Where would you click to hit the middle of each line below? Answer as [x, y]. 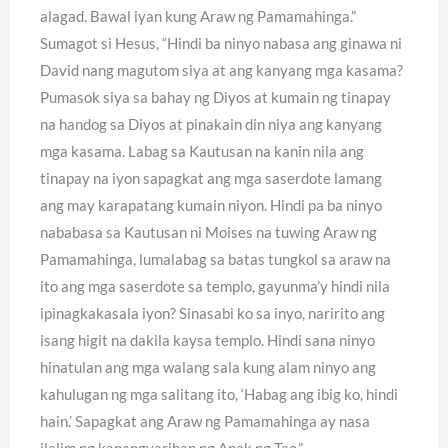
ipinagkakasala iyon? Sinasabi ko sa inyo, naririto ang [212, 312]
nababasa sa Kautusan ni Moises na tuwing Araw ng [208, 231]
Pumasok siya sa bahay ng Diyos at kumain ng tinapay [215, 96]
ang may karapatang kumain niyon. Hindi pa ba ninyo [211, 204]
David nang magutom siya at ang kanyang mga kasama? [221, 69]
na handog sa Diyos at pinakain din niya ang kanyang [211, 123]
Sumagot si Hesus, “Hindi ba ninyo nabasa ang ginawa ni [221, 42]
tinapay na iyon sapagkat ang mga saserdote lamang [211, 177]
